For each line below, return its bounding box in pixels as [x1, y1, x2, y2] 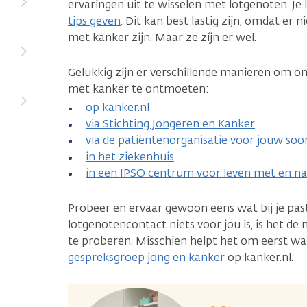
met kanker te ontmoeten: [68, 82, 209, 96]
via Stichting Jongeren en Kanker [86, 116, 255, 131]
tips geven [68, 14, 121, 28]
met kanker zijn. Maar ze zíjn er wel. [68, 30, 256, 45]
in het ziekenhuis [86, 149, 174, 164]
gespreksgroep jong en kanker [68, 250, 225, 265]
